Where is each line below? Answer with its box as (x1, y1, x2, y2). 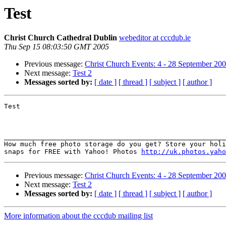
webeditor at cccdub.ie (119, 33, 191, 42)
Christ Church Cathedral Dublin (4, 33, 117, 42)
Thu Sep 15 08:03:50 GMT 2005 (4, 42, 109, 51)
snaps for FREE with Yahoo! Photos (4, 148, 141, 156)
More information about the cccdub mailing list (4, 211, 153, 220)
